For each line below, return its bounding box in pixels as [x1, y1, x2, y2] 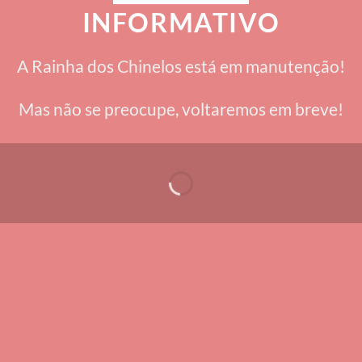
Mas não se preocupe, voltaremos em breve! [19, 99, 343, 120]
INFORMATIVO [82, 6, 280, 38]
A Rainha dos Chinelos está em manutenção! [17, 55, 345, 76]
